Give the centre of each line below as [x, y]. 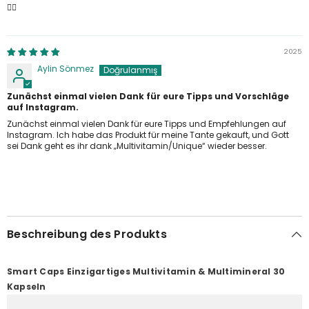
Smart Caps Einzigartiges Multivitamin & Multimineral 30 [146, 271]
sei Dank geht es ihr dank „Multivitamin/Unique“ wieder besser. [137, 146]
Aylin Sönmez [66, 68]
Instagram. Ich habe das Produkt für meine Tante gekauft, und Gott [148, 134]
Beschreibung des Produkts [87, 234]
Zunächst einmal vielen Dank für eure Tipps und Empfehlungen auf [147, 123]
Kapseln [27, 286]
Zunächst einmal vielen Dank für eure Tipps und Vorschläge [148, 96]
